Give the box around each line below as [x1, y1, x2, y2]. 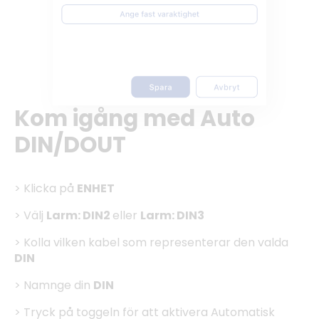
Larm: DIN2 [46, 206, 113, 224]
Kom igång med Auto [14, 103, 255, 135]
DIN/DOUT [14, 129, 131, 161]
